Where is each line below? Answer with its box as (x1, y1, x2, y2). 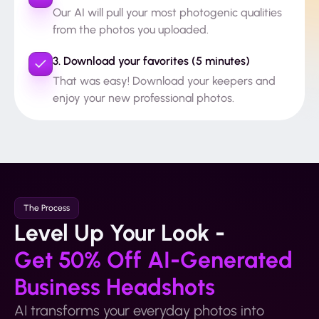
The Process (23, 202, 70, 214)
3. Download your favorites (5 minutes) (53, 53, 250, 68)
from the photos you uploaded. (53, 22, 209, 37)
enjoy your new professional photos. (53, 90, 234, 105)
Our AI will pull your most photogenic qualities (53, 5, 282, 20)
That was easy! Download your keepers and (53, 73, 276, 88)
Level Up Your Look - (14, 216, 225, 246)
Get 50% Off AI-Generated (14, 244, 293, 273)
